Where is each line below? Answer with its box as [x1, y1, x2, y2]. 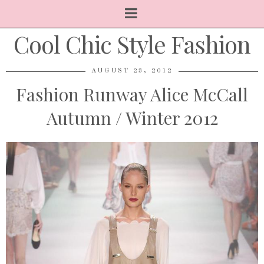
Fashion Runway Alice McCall [16, 82, 248, 106]
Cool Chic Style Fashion [14, 28, 250, 60]
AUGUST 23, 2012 [91, 68, 173, 74]
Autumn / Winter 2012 [46, 106, 218, 130]
